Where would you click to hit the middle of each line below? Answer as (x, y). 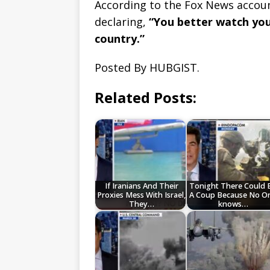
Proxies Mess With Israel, (142, 195)
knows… (233, 204)
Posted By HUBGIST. (147, 68)
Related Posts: (146, 98)
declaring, (122, 22)
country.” (120, 39)
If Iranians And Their (141, 186)
